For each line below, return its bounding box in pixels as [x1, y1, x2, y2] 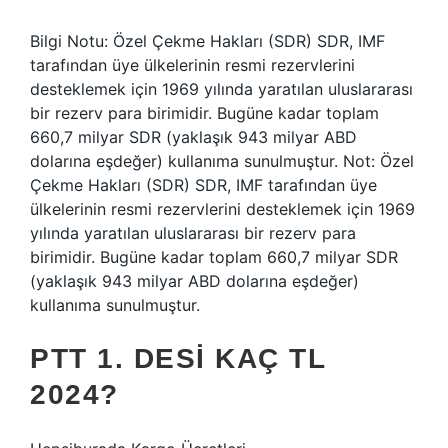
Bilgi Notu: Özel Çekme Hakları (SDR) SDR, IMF [30, 31, 385, 51]
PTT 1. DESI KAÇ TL [30, 343, 325, 374]
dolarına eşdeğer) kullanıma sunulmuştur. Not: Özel [30, 151, 414, 171]
